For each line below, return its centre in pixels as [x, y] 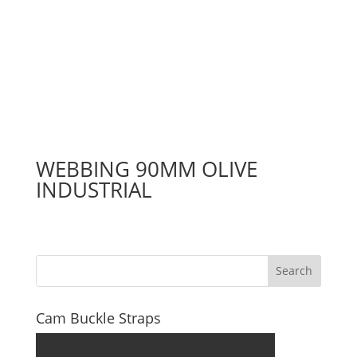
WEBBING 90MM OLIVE [146, 169]
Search [294, 271]
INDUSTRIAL [94, 190]
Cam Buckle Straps [98, 318]
